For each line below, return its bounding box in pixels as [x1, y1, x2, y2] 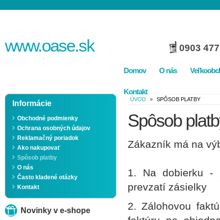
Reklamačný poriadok [17, 135, 79, 141]
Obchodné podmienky [17, 115, 78, 122]
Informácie [12, 99, 52, 108]
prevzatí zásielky [128, 181, 207, 192]
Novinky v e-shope [21, 206, 90, 215]
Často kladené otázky [17, 174, 78, 181]
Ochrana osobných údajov [17, 125, 90, 132]
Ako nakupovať [17, 144, 60, 151]
